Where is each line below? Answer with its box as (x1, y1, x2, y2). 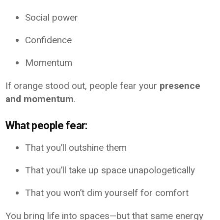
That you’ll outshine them (25, 141, 127, 153)
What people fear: (5, 119, 87, 132)
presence (160, 80, 201, 91)
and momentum (5, 93, 74, 105)
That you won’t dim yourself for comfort (25, 187, 189, 198)
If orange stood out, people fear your (5, 80, 160, 91)
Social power (25, 11, 79, 23)
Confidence (25, 34, 72, 46)
